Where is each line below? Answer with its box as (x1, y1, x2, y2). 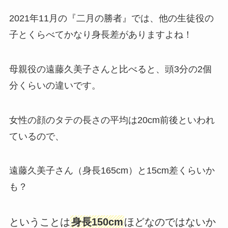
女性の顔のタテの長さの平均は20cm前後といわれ (9, 115, 215, 125)
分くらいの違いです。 (9, 80, 101, 91)
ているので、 (9, 131, 64, 141)
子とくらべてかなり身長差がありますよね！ (9, 29, 192, 40)
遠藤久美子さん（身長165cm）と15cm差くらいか (9, 165, 215, 176)
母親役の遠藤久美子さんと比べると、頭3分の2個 (9, 64, 212, 74)
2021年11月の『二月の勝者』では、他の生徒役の (9, 13, 214, 23)
